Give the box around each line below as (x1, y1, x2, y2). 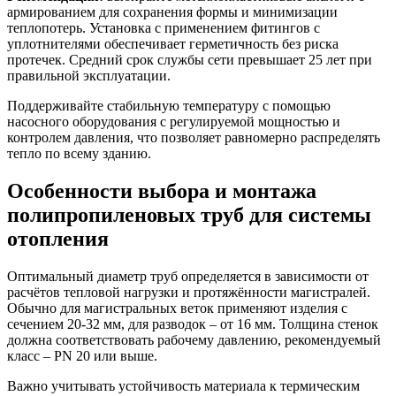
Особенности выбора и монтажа (7, 179, 316, 202)
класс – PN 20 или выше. (7, 347, 157, 363)
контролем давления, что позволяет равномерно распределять (7, 129, 380, 145)
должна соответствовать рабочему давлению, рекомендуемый (7, 331, 381, 347)
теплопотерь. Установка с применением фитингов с (7, 19, 320, 35)
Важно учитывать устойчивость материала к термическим (7, 377, 360, 393)
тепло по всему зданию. (7, 145, 151, 161)
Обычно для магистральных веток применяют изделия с (7, 300, 347, 316)
